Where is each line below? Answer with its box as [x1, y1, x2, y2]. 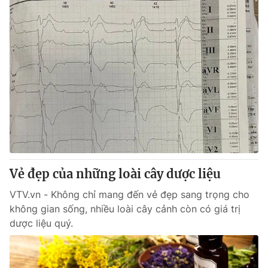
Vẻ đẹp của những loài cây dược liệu [10, 166, 221, 181]
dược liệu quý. [10, 217, 73, 229]
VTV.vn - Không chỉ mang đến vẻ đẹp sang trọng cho [10, 188, 249, 200]
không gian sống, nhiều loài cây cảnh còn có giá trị [10, 203, 240, 215]
